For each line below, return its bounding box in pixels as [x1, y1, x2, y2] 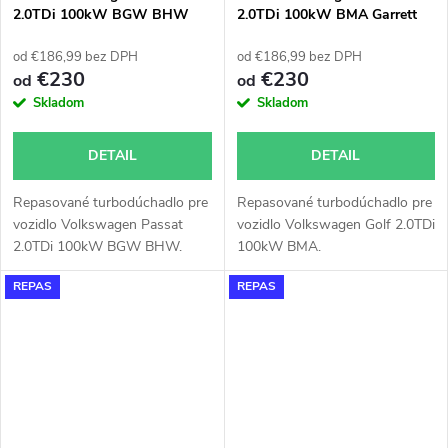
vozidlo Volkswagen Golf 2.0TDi [236, 214, 435, 234]
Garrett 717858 [13, 24, 110, 44]
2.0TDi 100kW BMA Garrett [236, 4, 417, 24]
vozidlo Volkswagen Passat [13, 214, 183, 234]
